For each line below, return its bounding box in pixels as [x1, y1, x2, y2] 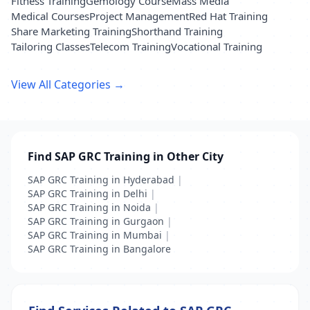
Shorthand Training [131, 24, 223, 38]
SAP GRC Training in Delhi [28, 187, 147, 200]
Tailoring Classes [11, 39, 90, 53]
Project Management [89, 9, 189, 23]
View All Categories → [11, 77, 125, 92]
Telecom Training [90, 39, 171, 53]
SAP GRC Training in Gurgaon [28, 215, 164, 228]
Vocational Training [171, 39, 262, 53]
